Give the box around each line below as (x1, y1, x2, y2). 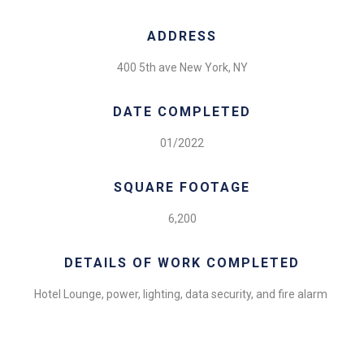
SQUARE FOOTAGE (114, 179, 250, 195)
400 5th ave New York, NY (116, 60, 248, 74)
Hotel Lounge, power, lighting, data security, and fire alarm (34, 287, 330, 301)
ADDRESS (147, 28, 217, 44)
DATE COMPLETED (113, 103, 251, 119)
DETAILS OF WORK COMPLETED (64, 254, 300, 271)
